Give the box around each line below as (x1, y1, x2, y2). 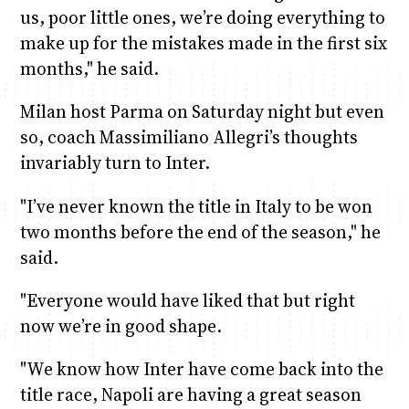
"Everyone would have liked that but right (19, 288, 355, 312)
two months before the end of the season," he (19, 219, 381, 244)
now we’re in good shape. (19, 313, 222, 338)
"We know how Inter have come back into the (19, 356, 383, 381)
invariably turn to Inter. (19, 151, 210, 175)
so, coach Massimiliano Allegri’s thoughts (19, 125, 358, 150)
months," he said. (19, 57, 159, 81)
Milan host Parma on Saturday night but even (19, 100, 384, 124)
